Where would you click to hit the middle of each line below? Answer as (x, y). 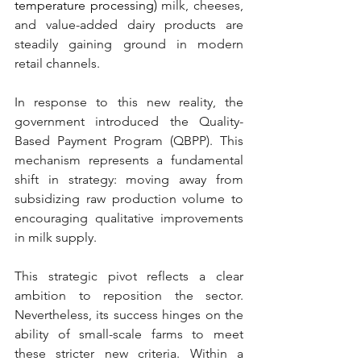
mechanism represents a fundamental (129, 160)
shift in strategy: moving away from (129, 179)
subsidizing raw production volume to (129, 198)
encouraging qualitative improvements (129, 218)
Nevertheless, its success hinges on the (129, 314)
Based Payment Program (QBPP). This (129, 140)
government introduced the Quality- (129, 121)
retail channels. (57, 63)
